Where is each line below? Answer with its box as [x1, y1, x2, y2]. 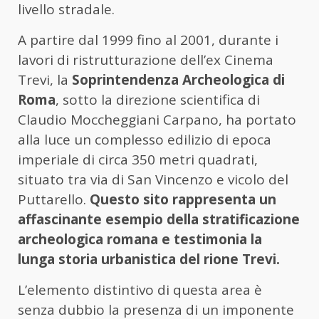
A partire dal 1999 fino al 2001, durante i [18, 31, 278, 50]
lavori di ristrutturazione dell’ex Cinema [18, 51, 273, 70]
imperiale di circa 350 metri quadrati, [18, 150, 258, 169]
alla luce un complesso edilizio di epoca [18, 130, 271, 150]
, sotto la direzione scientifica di [56, 90, 260, 110]
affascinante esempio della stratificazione [18, 210, 300, 229]
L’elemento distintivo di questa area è [18, 281, 262, 300]
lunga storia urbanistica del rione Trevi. [18, 250, 280, 269]
